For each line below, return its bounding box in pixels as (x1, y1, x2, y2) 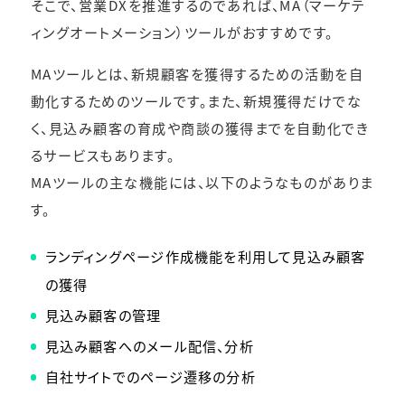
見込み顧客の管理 (44, 305, 162, 325)
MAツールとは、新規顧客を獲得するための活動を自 (30, 62, 364, 83)
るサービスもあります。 (30, 144, 175, 165)
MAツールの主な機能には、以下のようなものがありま (30, 171, 374, 192)
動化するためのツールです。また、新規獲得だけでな (30, 89, 363, 110)
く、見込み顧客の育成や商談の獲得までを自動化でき (30, 117, 370, 137)
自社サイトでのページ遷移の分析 (44, 366, 256, 387)
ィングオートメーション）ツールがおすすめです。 (30, 22, 334, 42)
